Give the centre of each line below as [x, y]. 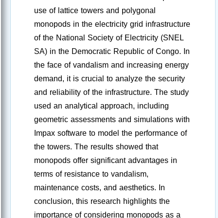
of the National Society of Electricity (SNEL [109, 38]
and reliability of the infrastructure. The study [111, 92]
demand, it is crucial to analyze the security [109, 79]
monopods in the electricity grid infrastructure [112, 24]
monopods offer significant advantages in [106, 161]
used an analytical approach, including [101, 106]
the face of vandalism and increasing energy [111, 65]
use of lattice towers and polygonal [95, 11]
